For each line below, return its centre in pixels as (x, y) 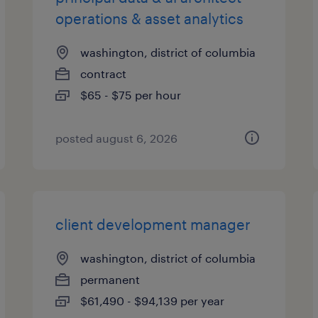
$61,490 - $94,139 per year (153, 301)
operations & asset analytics (150, 18)
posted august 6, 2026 (117, 138)
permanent (110, 279)
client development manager (153, 224)
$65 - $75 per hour (131, 95)
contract (104, 73)
